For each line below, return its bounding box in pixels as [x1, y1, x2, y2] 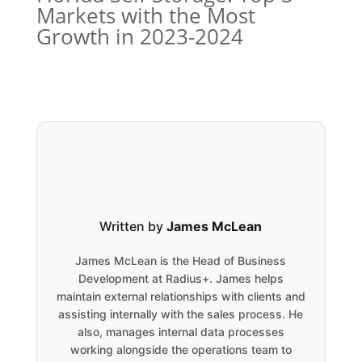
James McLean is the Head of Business [75, 253, 287, 267]
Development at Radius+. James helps [78, 271, 284, 285]
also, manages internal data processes [77, 324, 284, 339]
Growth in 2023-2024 [36, 21, 243, 51]
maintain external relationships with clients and [56, 288, 305, 303]
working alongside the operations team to [69, 342, 292, 356]
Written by [99, 217, 167, 234]
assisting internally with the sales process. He [58, 306, 304, 321]
